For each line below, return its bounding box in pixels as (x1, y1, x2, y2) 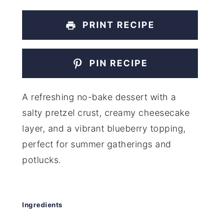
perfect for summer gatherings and (22, 138, 171, 149)
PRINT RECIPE (80, 19, 155, 30)
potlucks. (22, 154, 61, 165)
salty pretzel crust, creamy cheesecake (22, 107, 190, 118)
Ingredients (22, 201, 63, 209)
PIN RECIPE (86, 58, 148, 69)
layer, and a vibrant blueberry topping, (22, 123, 186, 134)
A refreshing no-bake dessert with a (22, 91, 176, 102)
